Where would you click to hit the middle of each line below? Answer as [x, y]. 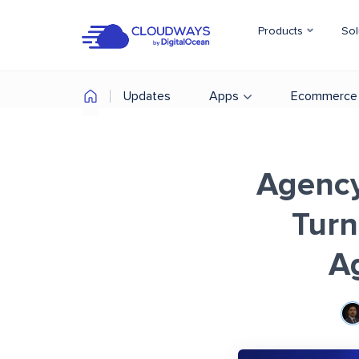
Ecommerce [324, 96]
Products [282, 31]
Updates [147, 96]
